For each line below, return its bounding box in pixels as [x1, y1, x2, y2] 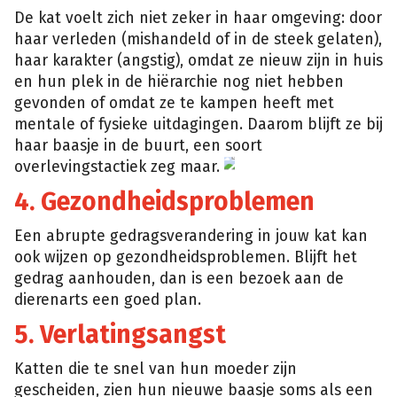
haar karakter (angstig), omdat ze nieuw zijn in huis [14, 51, 383, 70]
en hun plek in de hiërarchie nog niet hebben [14, 72, 344, 91]
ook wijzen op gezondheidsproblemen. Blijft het [14, 247, 357, 267]
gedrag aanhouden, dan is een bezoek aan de [14, 269, 344, 288]
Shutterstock [234, 162, 296, 175]
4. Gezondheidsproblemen [14, 186, 315, 216]
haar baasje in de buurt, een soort [14, 136, 262, 155]
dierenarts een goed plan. [14, 290, 206, 309]
